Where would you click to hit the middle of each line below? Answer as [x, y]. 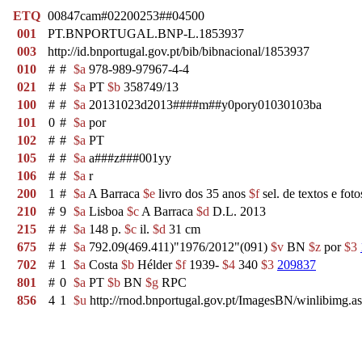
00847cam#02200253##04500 [126, 16]
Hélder [155, 265]
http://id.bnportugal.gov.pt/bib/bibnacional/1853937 [179, 51]
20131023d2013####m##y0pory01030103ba [204, 105]
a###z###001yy [128, 158]
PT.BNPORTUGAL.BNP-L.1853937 [146, 34]
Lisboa [106, 211]
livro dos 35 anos [202, 194]
